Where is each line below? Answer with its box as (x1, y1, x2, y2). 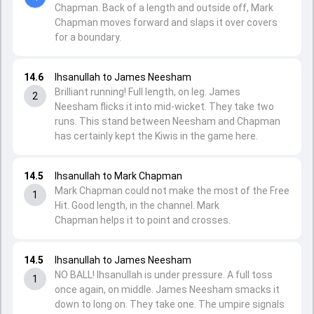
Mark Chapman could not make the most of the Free (55, 185, 289, 196)
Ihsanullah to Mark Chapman (55, 170, 182, 182)
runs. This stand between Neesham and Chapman (55, 116, 280, 127)
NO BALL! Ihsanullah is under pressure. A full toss (55, 269, 273, 280)
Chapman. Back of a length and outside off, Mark (55, 2, 273, 13)
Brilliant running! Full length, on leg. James (55, 86, 240, 97)
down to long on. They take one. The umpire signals (55, 299, 285, 310)
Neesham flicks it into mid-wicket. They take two (55, 101, 274, 112)
